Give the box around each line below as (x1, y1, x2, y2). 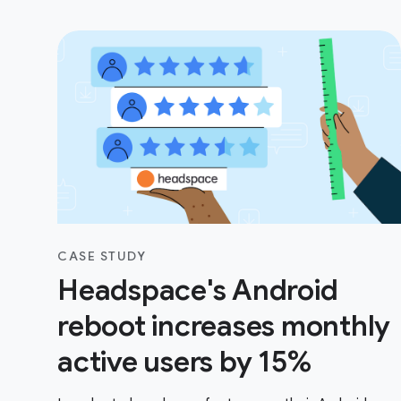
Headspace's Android (57, 272, 338, 308)
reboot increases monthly (57, 308, 390, 344)
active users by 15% (57, 344, 311, 380)
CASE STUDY (57, 248, 146, 264)
